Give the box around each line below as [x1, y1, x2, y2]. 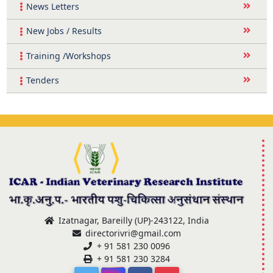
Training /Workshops [26, 49, 111, 62]
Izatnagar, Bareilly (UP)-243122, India [56, 214, 210, 226]
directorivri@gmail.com [83, 227, 182, 239]
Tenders [26, 74, 59, 87]
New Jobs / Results [26, 25, 102, 37]
